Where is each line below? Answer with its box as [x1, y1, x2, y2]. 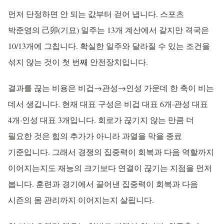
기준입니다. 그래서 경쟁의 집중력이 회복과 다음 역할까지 [8, 146, 214, 157]
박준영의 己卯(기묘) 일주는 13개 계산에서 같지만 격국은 [8, 24, 209, 35]
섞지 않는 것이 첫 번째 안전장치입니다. [8, 56, 148, 67]
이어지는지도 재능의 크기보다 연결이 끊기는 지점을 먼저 [8, 162, 212, 173]
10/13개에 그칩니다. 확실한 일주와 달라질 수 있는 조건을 [8, 40, 210, 51]
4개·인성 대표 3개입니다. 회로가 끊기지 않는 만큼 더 [8, 114, 194, 125]
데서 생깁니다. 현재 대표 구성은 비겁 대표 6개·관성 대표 [8, 98, 208, 109]
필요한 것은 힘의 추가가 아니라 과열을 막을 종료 [8, 130, 182, 141]
